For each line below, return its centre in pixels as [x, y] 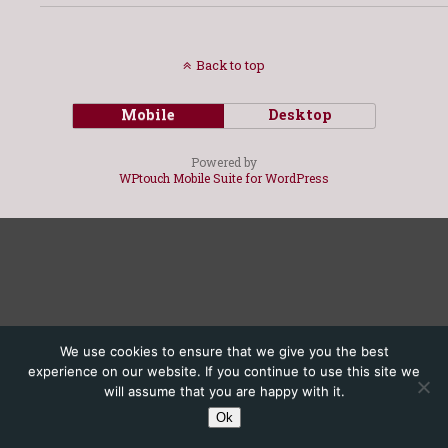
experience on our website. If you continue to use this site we [224, 371]
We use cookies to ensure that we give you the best [224, 351]
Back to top [230, 65]
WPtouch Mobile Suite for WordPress [224, 178]
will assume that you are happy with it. [224, 391]
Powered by [224, 162]
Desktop [299, 114]
